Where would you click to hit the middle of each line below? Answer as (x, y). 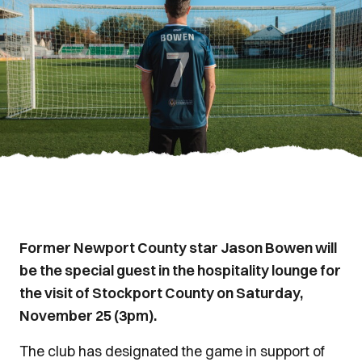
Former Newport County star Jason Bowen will (178, 248)
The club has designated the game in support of (172, 351)
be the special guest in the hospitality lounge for (180, 270)
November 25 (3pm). (88, 316)
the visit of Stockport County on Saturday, (161, 293)
